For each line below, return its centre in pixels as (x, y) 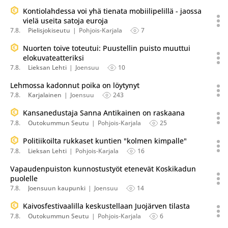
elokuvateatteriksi (53, 58)
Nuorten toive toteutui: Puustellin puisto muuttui (107, 48)
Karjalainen (45, 95)
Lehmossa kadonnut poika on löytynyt (75, 85)
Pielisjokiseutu (49, 30)
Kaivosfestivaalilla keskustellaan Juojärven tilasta (106, 206)
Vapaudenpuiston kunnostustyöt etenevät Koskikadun (103, 169)
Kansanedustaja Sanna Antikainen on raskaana (104, 113)
